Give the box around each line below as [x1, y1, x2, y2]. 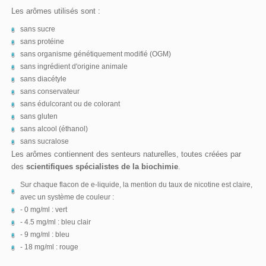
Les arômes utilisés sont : [11, 6, 100, 15]
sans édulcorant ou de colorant [20, 99, 120, 108]
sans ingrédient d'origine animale [20, 62, 128, 71]
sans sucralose [20, 137, 71, 145]
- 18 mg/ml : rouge [20, 242, 80, 251]
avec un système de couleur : [20, 192, 114, 201]
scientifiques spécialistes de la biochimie [26, 161, 178, 171]
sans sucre [20, 24, 55, 33]
